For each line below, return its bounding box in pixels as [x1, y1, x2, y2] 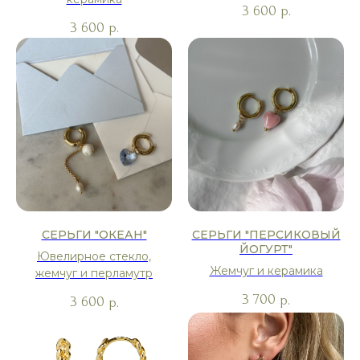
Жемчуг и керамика [209, 263, 323, 278]
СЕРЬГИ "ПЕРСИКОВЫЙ [191, 227, 341, 242]
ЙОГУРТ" [239, 241, 292, 256]
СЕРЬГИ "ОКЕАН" [41, 227, 147, 242]
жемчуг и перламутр [35, 265, 153, 280]
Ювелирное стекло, [37, 248, 151, 264]
